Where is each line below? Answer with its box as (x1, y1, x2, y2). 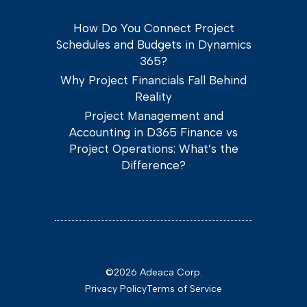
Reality (135, 90, 172, 104)
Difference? (121, 158, 186, 173)
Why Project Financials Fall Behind (60, 73, 247, 88)
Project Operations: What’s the (69, 142, 238, 156)
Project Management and (84, 109, 223, 123)
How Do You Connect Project (73, 21, 234, 36)
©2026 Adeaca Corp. (105, 267, 202, 279)
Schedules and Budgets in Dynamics (56, 38, 251, 52)
